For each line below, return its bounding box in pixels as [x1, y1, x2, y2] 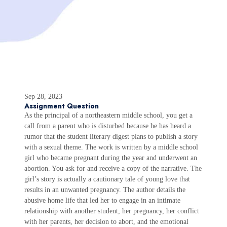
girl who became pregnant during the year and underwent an [24, 154, 197, 162]
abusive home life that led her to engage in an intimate [24, 197, 180, 204]
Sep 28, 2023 [24, 93, 62, 100]
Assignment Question [24, 101, 99, 111]
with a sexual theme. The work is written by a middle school [24, 143, 198, 151]
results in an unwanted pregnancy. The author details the [24, 186, 185, 194]
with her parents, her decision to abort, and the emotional [24, 218, 188, 225]
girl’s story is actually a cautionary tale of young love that [24, 175, 190, 183]
